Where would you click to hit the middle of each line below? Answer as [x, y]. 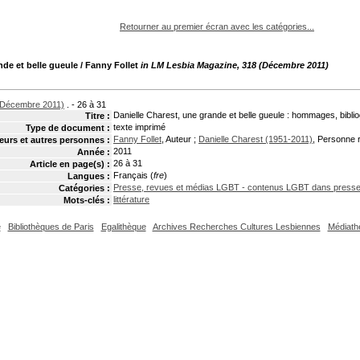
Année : [94, 152]
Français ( [133, 175]
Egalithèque [123, 227]
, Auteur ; [180, 139]
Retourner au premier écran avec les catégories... [217, 27]
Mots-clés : [87, 200]
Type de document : [68, 128]
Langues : [89, 176]
